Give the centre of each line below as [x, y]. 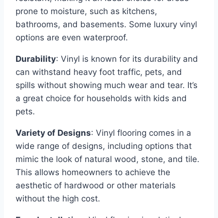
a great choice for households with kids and [101, 99]
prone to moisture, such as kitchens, [86, 11]
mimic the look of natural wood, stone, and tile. [108, 159]
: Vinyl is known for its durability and [127, 59]
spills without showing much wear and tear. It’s [107, 85]
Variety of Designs [53, 133]
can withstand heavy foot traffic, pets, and [99, 72]
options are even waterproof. [72, 38]
